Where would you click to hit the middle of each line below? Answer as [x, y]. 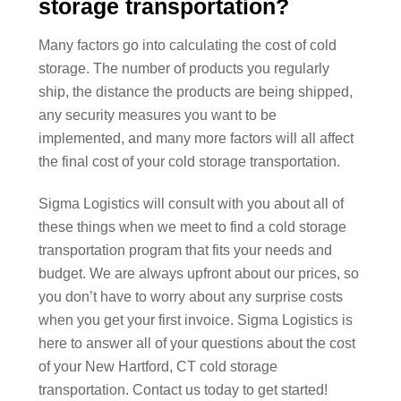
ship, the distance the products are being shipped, [195, 92]
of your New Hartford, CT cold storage [158, 367]
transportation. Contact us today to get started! [183, 390]
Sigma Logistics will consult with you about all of [191, 204]
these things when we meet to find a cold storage [192, 227]
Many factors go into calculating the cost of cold [187, 46]
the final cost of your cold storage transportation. [189, 162]
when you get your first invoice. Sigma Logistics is [195, 320]
